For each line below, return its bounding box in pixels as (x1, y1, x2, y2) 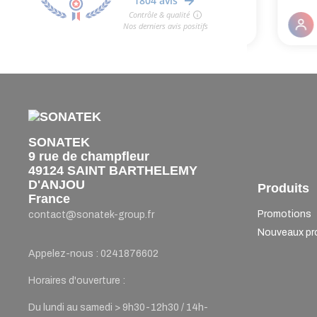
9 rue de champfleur (28, 149, 149, 163)
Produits (257, 180, 309, 195)
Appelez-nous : (28, 248, 100, 259)
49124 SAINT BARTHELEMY (28, 163, 197, 178)
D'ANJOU (28, 177, 85, 192)
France (28, 191, 70, 206)
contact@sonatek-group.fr (28, 209, 154, 220)
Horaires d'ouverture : (28, 275, 125, 286)
